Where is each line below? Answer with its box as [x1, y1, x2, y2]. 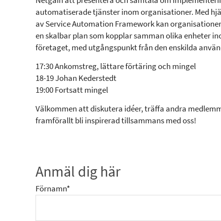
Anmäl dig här [36, 161, 120, 182]
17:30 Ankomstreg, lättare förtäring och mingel [36, 60, 196, 72]
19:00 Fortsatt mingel [36, 84, 108, 96]
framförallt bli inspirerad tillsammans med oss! [36, 114, 196, 126]
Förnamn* [36, 183, 70, 194]
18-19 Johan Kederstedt [36, 72, 116, 84]
